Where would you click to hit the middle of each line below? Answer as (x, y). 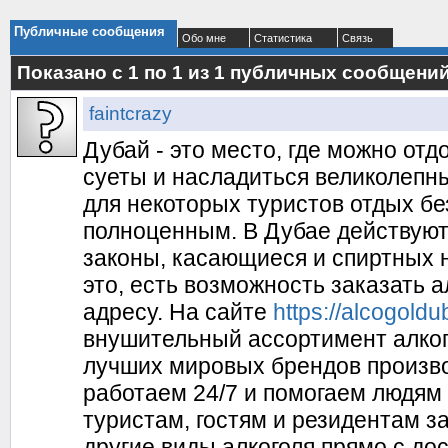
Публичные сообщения (89, 31)
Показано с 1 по (94, 72)
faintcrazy (130, 113)
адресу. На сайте (178, 312)
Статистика (283, 38)
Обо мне (204, 38)
